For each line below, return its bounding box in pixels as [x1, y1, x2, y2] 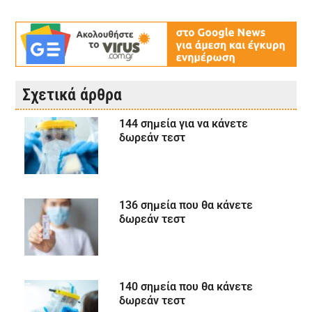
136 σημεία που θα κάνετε [118, 198, 253, 212]
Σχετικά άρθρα [22, 84, 123, 104]
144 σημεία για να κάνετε [118, 116, 248, 130]
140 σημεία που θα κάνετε [118, 279, 253, 293]
